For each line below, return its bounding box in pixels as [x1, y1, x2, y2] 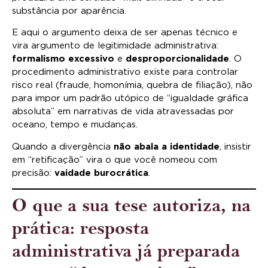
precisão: [12, 168, 54, 178]
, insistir [220, 142, 251, 151]
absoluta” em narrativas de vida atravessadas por [12, 107, 234, 117]
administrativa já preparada [12, 240, 240, 263]
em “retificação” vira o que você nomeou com [12, 155, 217, 165]
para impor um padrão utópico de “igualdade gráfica [12, 94, 248, 103]
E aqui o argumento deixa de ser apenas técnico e [12, 28, 237, 38]
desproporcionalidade [126, 54, 229, 64]
